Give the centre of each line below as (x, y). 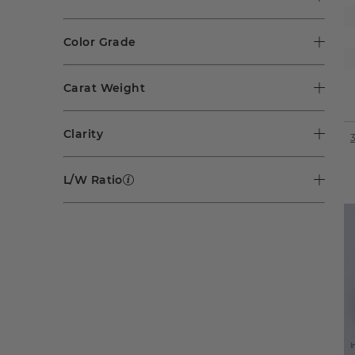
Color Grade (100, 42)
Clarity (83, 134)
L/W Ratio (93, 179)
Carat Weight (105, 88)
